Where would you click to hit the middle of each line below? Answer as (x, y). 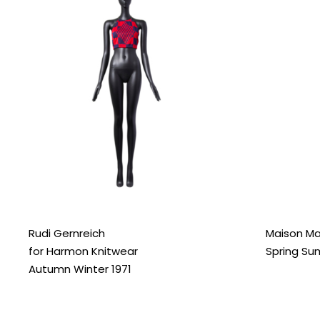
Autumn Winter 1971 (80, 269)
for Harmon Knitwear (83, 251)
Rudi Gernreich (67, 234)
